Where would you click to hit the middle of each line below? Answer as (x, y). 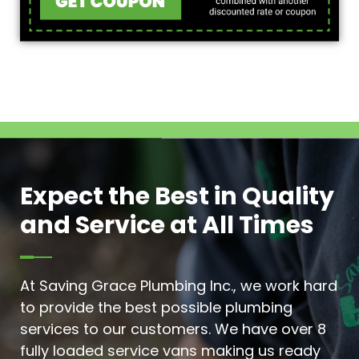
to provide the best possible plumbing (156, 308)
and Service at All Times (167, 226)
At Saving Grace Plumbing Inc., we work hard (179, 286)
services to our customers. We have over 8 (173, 329)
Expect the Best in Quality (177, 197)
